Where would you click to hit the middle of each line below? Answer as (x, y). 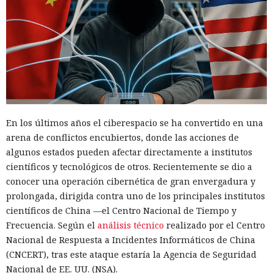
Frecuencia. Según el (52, 225)
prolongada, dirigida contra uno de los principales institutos (136, 196)
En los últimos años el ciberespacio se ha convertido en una (135, 122)
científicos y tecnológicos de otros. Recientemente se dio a (129, 166)
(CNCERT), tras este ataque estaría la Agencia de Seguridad (131, 254)
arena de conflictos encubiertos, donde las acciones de (122, 137)
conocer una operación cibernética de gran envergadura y (131, 181)
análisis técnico (131, 225)
